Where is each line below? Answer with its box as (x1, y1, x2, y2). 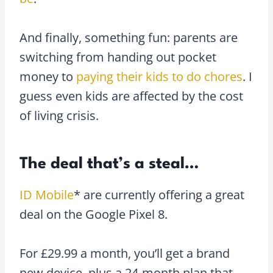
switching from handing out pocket (19, 48, 216, 65)
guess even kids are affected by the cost (19, 87, 243, 104)
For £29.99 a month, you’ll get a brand (19, 244, 230, 261)
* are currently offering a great (74, 186, 244, 203)
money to (19, 68, 76, 85)
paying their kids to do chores (76, 68, 243, 85)
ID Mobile (19, 186, 74, 203)
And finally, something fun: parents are (19, 29, 238, 46)
